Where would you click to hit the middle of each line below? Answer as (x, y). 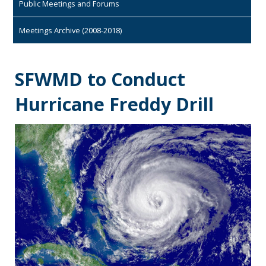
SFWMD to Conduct (100, 79)
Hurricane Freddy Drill (114, 104)
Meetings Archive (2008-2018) (70, 30)
